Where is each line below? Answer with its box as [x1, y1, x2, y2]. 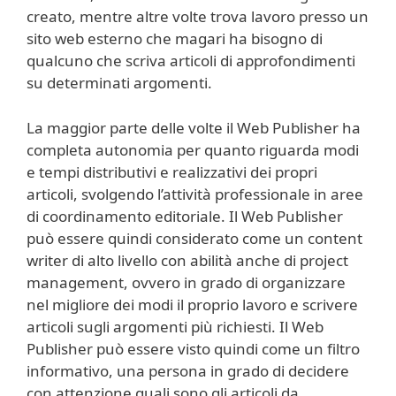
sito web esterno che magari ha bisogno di [27, 28, 323, 49]
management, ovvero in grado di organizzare [27, 271, 346, 293]
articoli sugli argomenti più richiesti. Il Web [27, 316, 324, 337]
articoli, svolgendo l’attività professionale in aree [27, 183, 363, 204]
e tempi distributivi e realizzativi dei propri [27, 161, 317, 182]
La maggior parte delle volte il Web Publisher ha [27, 117, 361, 138]
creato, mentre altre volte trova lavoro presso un [27, 6, 369, 27]
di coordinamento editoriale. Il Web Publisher [27, 205, 343, 226]
